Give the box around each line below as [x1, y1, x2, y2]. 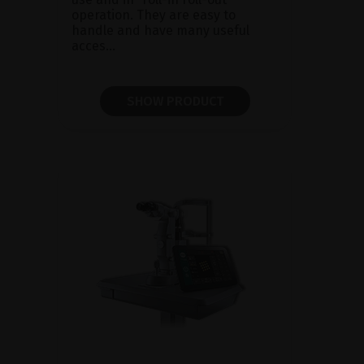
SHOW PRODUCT [126, 93, 223, 110]
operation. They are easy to [71, 7, 236, 24]
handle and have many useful [71, 23, 249, 39]
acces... [71, 38, 115, 54]
